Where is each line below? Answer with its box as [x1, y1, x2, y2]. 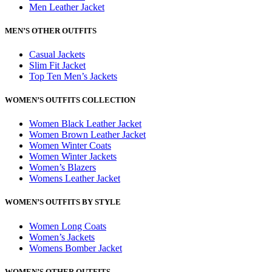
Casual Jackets [29, 49, 85, 59]
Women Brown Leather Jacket [29, 129, 146, 140]
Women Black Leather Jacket [29, 118, 141, 129]
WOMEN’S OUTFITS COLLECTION [5, 95, 135, 105]
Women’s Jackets [29, 231, 95, 242]
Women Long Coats [29, 220, 106, 231]
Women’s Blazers [29, 162, 96, 173]
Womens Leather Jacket [29, 173, 120, 184]
